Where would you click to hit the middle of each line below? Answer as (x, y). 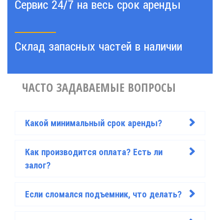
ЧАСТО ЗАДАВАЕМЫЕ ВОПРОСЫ (99, 87)
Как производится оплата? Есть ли (94, 152)
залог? (38, 165)
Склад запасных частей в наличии (98, 47)
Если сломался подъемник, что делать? (103, 194)
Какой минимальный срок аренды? (94, 123)
